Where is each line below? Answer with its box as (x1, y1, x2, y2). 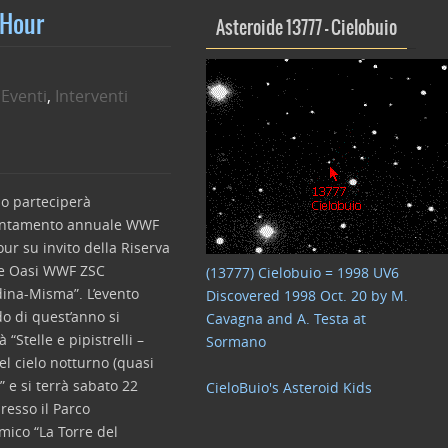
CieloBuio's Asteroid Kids (206, 378, 372, 397)
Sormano (206, 332, 266, 351)
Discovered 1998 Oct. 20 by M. (206, 286, 408, 305)
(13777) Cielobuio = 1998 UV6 (206, 263, 399, 282)
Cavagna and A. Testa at (206, 309, 366, 328)
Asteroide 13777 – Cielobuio (216, 18, 397, 39)
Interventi (54, 85, 128, 107)
